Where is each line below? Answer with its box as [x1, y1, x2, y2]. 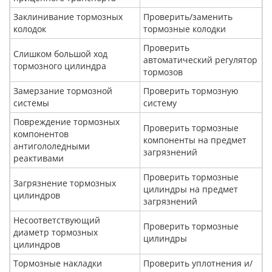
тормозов [143, 66, 183, 78]
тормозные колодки [143, 23, 226, 35]
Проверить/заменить [143, 11, 233, 22]
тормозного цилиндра [13, 60, 106, 72]
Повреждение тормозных [13, 116, 120, 127]
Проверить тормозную [143, 85, 239, 97]
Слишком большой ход [13, 48, 107, 59]
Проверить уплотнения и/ [143, 257, 253, 269]
